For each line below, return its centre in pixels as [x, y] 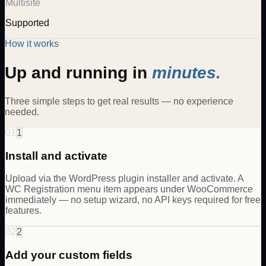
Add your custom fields [69, 255]
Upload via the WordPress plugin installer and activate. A [124, 179]
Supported [27, 23]
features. [23, 211]
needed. [22, 112]
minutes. [186, 72]
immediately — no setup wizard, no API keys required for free [133, 200]
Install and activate [56, 156]
